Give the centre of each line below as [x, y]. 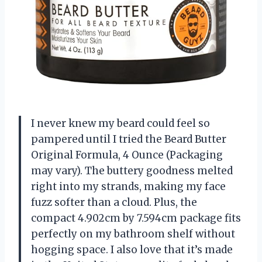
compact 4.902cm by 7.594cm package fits [136, 218]
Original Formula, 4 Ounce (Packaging [127, 155]
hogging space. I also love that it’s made [132, 249]
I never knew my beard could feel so [120, 123]
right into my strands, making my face [128, 186]
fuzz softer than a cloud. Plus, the [114, 202]
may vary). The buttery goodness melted [132, 170]
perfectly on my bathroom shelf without [133, 234]
